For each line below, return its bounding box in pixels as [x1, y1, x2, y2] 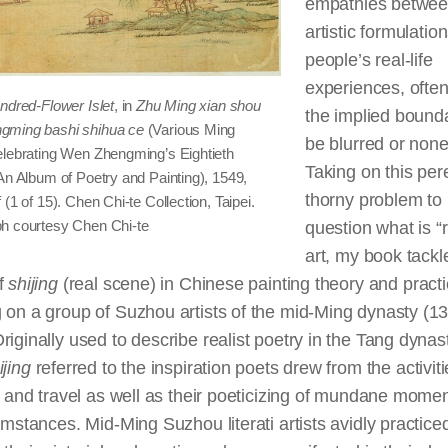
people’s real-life [305, 50, 433, 70]
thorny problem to [305, 190, 442, 210]
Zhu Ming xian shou [136, 97, 261, 114]
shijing [8, 274, 58, 294]
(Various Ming [143, 121, 236, 138]
